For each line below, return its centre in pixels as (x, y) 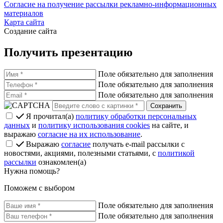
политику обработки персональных (136, 116)
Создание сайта (30, 31)
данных (17, 125)
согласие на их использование (89, 134)
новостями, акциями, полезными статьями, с (81, 153)
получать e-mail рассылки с (138, 144)
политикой (176, 153)
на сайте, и (169, 125)
